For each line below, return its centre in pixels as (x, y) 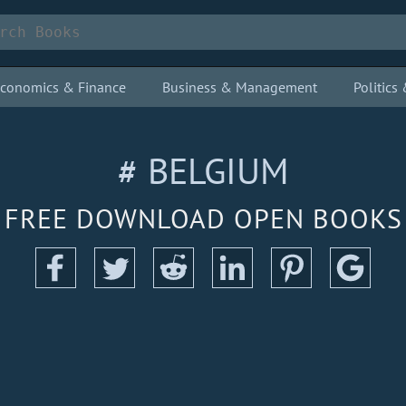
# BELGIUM (203, 170)
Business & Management (240, 87)
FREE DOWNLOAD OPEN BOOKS (203, 218)
